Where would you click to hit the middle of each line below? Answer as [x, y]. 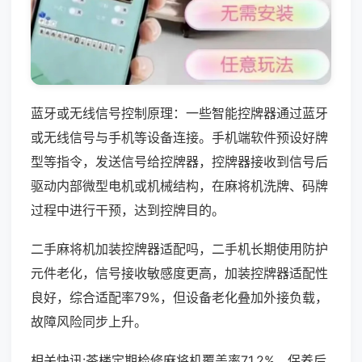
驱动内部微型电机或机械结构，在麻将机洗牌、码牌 [179, 185]
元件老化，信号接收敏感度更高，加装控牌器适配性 [179, 273]
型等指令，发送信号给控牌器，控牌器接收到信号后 [179, 161]
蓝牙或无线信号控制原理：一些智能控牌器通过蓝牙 [179, 113]
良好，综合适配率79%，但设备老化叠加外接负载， [179, 297]
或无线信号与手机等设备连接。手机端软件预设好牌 [179, 137]
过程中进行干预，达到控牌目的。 [128, 210]
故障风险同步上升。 [89, 321]
